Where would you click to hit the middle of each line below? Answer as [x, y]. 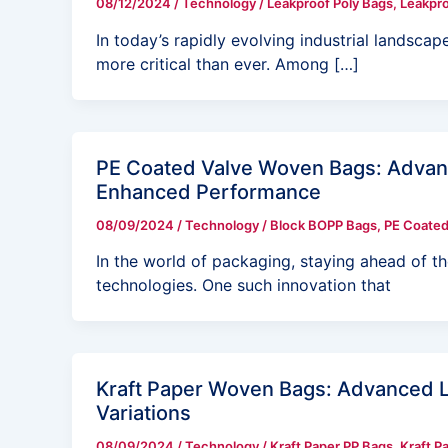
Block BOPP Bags [323, 224]
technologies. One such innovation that [243, 285]
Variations [143, 413]
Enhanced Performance [208, 191]
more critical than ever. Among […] [227, 63]
